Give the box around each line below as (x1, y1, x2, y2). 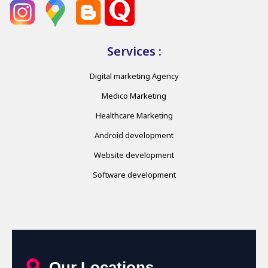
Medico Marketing (102, 90, 166, 102)
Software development (92, 169, 176, 181)
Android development (95, 130, 173, 141)
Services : (106, 43, 162, 60)
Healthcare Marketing (95, 110, 173, 121)
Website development (94, 150, 174, 161)
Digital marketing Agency (89, 71, 179, 82)
